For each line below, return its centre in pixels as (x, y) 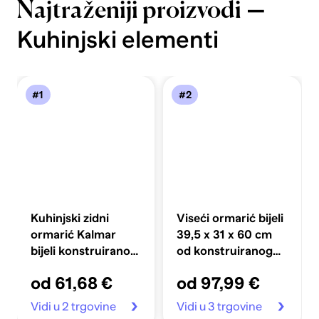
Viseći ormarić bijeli (230, 219)
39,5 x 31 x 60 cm (225, 235)
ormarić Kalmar (73, 235)
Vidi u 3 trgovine (220, 307)
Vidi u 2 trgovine (73, 307)
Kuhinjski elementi (117, 39)
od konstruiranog (225, 251)
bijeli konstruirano (80, 251)
